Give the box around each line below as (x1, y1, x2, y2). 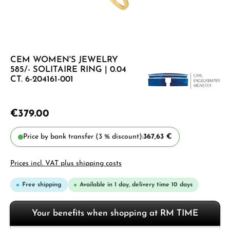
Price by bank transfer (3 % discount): (23, 133, 143, 141)
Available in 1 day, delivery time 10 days (80, 182, 193, 188)
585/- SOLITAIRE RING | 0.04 (10, 66, 126, 74)
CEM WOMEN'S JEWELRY (10, 56, 118, 64)
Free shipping (22, 182, 62, 188)
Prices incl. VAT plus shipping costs (10, 160, 122, 167)
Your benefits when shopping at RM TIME (32, 209, 198, 218)
